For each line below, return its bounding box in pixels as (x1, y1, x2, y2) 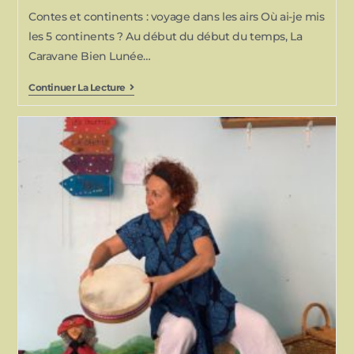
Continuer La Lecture (28, 81, 126, 93)
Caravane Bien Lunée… (28, 48, 151, 63)
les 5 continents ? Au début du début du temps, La (28, 28, 303, 43)
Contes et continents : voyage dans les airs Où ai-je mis (28, 9, 325, 24)
